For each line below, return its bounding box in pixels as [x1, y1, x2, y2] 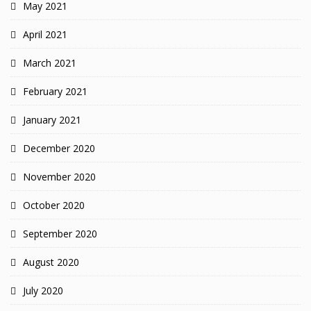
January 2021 [23, 113, 81, 127]
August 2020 [23, 255, 79, 269]
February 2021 [23, 85, 87, 99]
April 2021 [23, 28, 67, 42]
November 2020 [23, 170, 96, 184]
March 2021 [23, 56, 76, 70]
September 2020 [23, 227, 97, 241]
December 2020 [23, 142, 95, 155]
